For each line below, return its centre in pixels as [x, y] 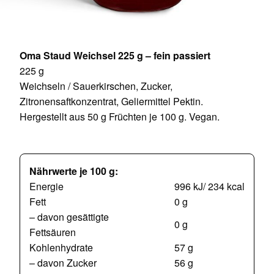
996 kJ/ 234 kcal [209, 187]
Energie [46, 187]
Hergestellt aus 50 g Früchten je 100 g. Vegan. [120, 117]
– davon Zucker [63, 263]
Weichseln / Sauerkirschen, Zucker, [96, 86]
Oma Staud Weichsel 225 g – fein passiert [115, 56]
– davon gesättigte [69, 217]
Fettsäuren [53, 232]
